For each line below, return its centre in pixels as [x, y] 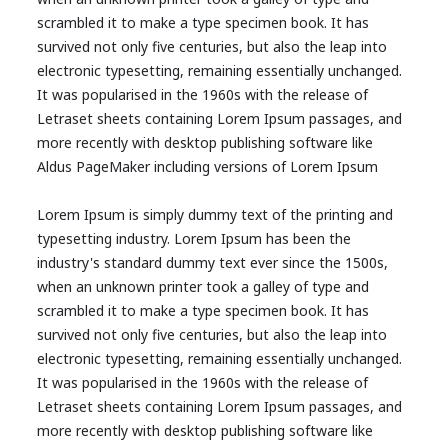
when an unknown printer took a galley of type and [203, 286]
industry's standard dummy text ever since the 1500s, [213, 262]
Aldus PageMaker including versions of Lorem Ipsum [208, 166]
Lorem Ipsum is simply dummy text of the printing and [215, 214]
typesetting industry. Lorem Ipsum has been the [194, 238]
